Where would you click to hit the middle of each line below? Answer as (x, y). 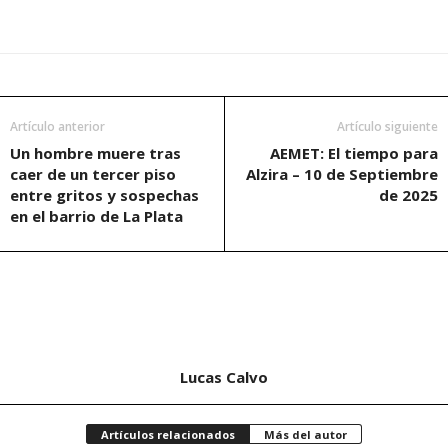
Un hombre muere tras (95, 152)
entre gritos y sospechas (104, 194)
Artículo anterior (57, 126)
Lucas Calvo (224, 376)
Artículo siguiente (387, 126)
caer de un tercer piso (93, 173)
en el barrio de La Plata (96, 215)
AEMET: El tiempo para (354, 152)
